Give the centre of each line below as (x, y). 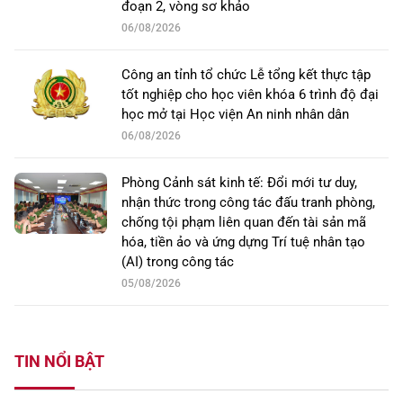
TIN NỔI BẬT (59, 362)
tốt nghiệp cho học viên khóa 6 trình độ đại (250, 95)
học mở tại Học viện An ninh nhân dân (235, 115)
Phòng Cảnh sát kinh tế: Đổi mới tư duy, (239, 183)
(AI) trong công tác (178, 262)
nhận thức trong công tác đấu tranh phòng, (248, 203)
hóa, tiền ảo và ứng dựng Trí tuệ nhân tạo (243, 242)
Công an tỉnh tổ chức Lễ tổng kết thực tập (246, 75)
